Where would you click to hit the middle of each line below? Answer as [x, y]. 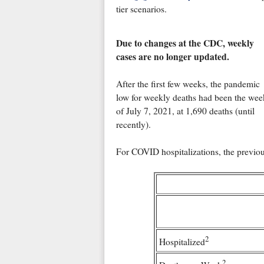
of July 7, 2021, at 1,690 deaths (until [185, 111]
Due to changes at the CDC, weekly [185, 43]
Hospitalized [182, 242]
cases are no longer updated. [172, 57]
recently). [136, 125]
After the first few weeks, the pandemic [188, 84]
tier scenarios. [141, 9]
